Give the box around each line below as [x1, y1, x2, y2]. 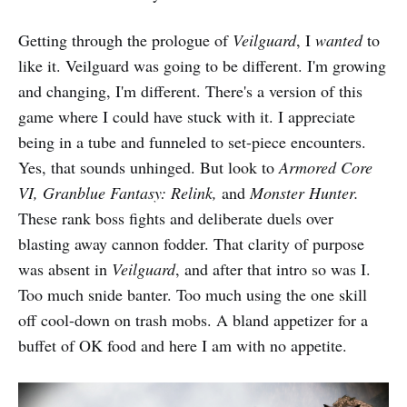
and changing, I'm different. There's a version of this [18, 80, 362, 103]
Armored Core [279, 156, 372, 179]
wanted [315, 29, 367, 52]
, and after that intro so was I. [175, 258, 371, 281]
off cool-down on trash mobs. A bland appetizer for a [18, 309, 368, 332]
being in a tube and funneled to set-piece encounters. [18, 131, 366, 154]
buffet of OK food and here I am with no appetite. [18, 334, 347, 357]
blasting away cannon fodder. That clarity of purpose [18, 233, 364, 255]
